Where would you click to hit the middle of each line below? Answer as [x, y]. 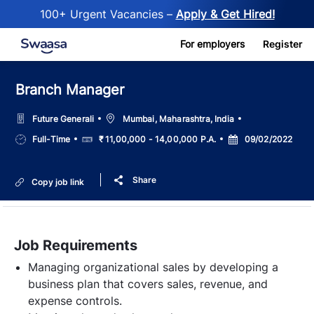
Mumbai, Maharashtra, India [178, 119]
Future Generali [63, 119]
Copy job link [58, 182]
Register [283, 44]
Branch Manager [70, 90]
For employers [212, 43]
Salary [95, 137]
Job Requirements [76, 245]
